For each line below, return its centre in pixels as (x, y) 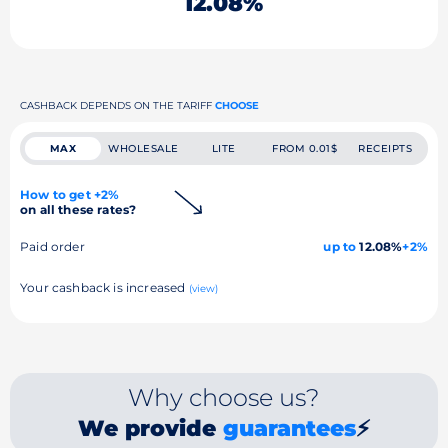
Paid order (52, 246)
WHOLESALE (143, 148)
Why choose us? (224, 397)
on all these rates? (78, 209)
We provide (150, 428)
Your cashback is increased (104, 287)
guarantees (289, 428)
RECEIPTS (385, 148)
